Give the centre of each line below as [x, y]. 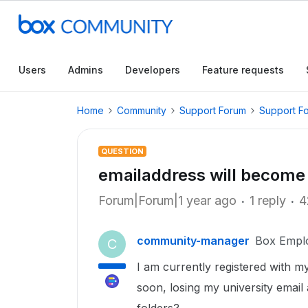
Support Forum [213, 110]
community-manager [193, 241]
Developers [153, 70]
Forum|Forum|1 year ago [167, 200]
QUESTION [122, 151]
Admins [86, 70]
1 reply [268, 200]
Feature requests [243, 70]
